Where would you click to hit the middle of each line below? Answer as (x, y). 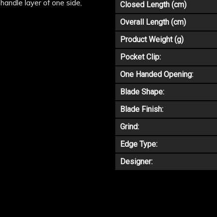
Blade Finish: (142, 109)
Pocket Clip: (140, 57)
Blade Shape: (142, 92)
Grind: (130, 127)
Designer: (136, 162)
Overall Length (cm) (153, 22)
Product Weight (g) (152, 39)
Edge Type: (139, 144)
